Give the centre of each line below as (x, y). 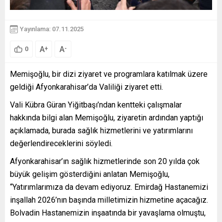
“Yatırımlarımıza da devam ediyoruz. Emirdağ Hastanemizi (109, 187)
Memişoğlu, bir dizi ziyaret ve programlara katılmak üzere (109, 74)
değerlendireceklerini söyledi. (61, 143)
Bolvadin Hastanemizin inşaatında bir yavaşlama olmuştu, (108, 213)
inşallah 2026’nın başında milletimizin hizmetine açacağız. (109, 200)
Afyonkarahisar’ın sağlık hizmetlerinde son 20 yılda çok (105, 161)
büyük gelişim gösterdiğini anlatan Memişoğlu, (90, 174)
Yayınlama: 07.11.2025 (52, 29)
